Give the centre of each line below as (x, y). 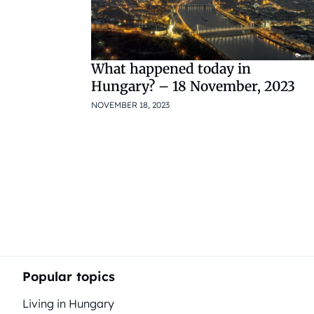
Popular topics (69, 277)
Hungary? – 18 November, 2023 (193, 86)
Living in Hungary (68, 304)
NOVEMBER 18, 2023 (130, 104)
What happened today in (171, 68)
